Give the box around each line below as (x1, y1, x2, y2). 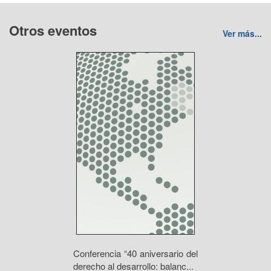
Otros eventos (9, 21, 97, 40)
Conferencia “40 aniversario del (73, 247, 198, 260)
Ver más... (223, 27, 262, 39)
